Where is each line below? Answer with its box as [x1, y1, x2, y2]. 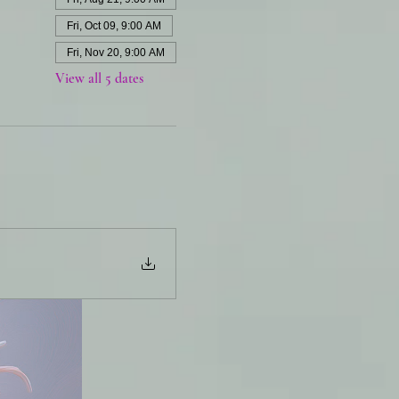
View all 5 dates [54, 69, 143, 88]
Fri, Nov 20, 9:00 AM [66, 46, 165, 60]
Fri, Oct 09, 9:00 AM [66, 20, 161, 33]
